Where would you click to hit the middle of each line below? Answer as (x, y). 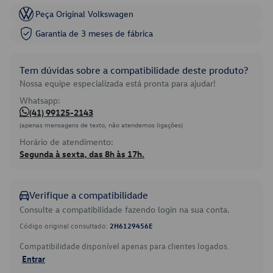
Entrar (34, 258)
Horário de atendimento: (66, 142)
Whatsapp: (40, 100)
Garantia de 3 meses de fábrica (94, 33)
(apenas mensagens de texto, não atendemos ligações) (101, 125)
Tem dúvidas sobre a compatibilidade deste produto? (134, 70)
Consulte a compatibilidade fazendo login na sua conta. (125, 209)
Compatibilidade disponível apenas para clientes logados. (124, 246)
